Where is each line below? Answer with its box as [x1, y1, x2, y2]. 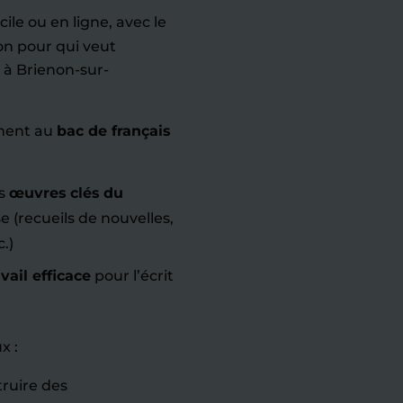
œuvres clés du [9, 184, 123, 201]
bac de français [57, 122, 170, 139]
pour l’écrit [91, 267, 174, 284]
